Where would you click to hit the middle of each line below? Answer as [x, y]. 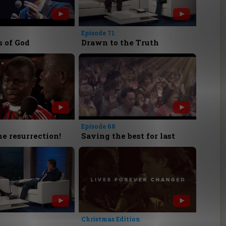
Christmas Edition [110, 219]
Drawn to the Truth [120, 42]
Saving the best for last [128, 135]
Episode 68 [98, 126]
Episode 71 [98, 33]
